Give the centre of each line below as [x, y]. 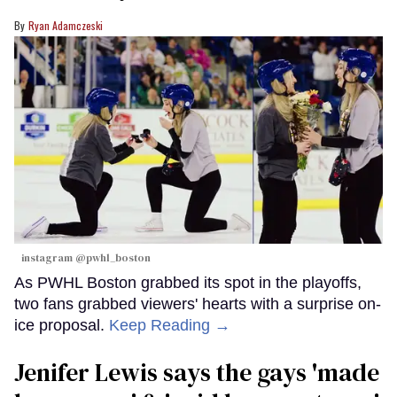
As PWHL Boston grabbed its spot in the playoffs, [188, 282]
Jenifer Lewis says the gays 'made [197, 372]
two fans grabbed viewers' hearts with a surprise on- [198, 304]
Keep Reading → [170, 325]
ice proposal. [62, 325]
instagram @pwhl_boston [86, 257]
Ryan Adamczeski [66, 25]
